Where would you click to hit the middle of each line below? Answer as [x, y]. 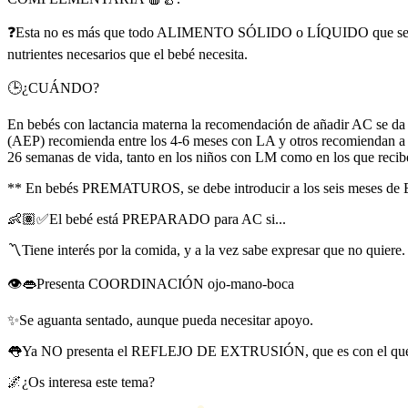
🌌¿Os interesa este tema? [81, 382]
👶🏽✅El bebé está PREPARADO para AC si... [147, 219]
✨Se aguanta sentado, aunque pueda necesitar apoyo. [160, 320]
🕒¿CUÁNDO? [53, 87]
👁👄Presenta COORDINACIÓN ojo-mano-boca [151, 283]
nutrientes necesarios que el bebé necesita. [127, 54]
